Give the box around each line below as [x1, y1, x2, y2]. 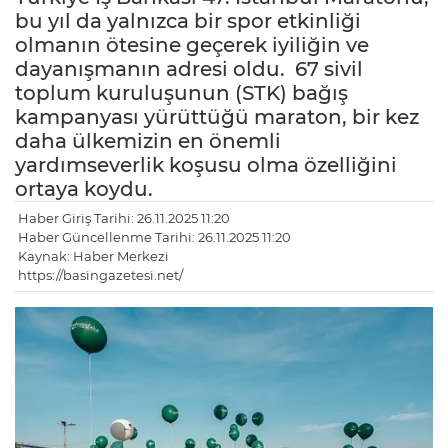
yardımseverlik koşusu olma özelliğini [15, 153, 397, 178]
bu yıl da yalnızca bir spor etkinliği [15, 9, 361, 34]
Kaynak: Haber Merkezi [18, 248, 169, 265]
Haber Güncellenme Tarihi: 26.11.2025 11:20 [18, 229, 291, 246]
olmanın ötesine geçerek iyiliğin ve [15, 33, 369, 58]
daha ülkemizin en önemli [15, 129, 281, 154]
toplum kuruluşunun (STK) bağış [15, 81, 348, 106]
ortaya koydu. [15, 177, 153, 202]
